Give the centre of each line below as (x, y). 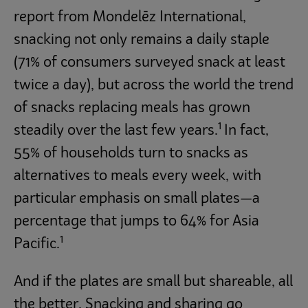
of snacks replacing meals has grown (132, 108)
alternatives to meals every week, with (137, 176)
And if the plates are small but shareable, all (153, 283)
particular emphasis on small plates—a (137, 199)
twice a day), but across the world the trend (154, 85)
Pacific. (37, 244)
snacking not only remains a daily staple (142, 40)
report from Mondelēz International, (130, 17)
